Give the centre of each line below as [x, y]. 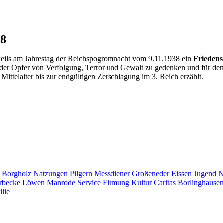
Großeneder [151, 173]
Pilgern [81, 173]
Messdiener [112, 173]
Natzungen [51, 173]
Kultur [142, 182]
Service [89, 182]
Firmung [116, 182]
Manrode [61, 182]
